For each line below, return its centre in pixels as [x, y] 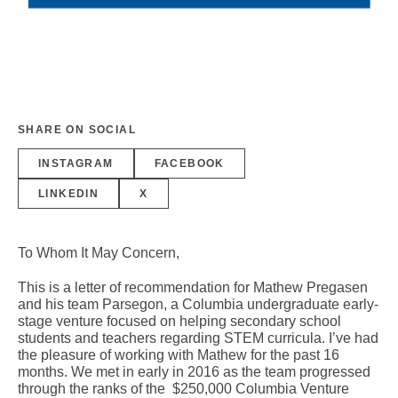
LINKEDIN [69, 193]
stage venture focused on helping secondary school [179, 321]
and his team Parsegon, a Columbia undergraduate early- [198, 304]
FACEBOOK [189, 163]
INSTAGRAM [76, 163]
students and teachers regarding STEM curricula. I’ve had [198, 338]
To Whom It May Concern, [99, 252]
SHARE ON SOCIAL [77, 129]
